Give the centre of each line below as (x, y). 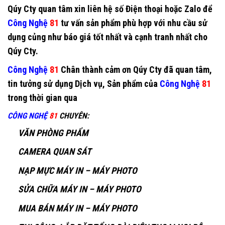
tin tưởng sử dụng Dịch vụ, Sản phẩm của (84, 83)
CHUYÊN (73, 116)
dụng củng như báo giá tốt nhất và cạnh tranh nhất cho (107, 37)
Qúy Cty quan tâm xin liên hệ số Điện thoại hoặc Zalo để (110, 9)
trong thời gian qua (42, 97)
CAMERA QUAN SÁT (54, 152)
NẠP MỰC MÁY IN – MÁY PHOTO (77, 170)
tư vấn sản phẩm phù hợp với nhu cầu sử (134, 23)
